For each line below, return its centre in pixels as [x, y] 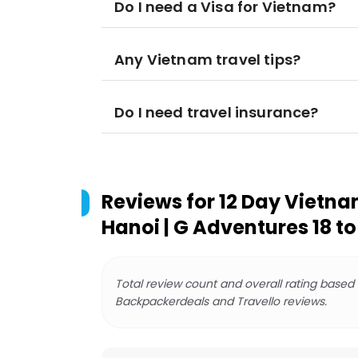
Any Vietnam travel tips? [208, 60]
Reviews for [160, 202]
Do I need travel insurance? [217, 112]
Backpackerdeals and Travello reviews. [221, 301]
